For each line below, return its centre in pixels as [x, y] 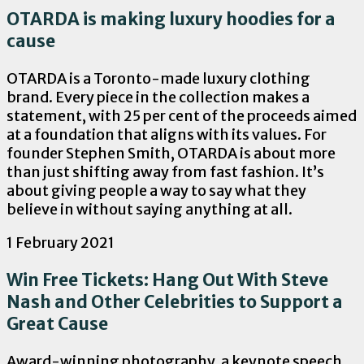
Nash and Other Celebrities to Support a [175, 302]
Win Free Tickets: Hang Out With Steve [167, 280]
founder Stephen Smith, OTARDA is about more [171, 154]
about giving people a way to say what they [156, 191]
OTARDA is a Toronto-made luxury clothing [158, 79]
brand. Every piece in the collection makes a [158, 97]
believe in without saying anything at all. [149, 210]
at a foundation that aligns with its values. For [167, 135]
